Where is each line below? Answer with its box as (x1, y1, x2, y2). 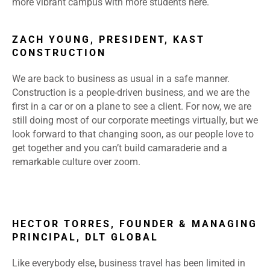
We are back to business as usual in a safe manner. (12, 73, 230, 85)
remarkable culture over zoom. (12, 156, 143, 168)
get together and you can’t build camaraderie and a (12, 142, 227, 154)
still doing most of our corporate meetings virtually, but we (12, 115, 258, 127)
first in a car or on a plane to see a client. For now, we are (12, 101, 251, 113)
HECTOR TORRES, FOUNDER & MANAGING (12, 218, 257, 230)
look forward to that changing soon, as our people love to (12, 128, 254, 140)
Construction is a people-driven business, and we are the (12, 87, 250, 99)
